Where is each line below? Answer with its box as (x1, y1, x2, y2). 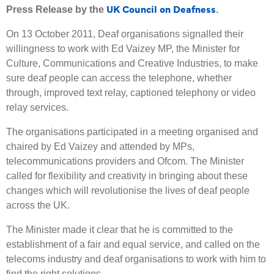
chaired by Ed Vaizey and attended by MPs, (6, 141, 194, 152)
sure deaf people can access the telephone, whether (6, 72, 232, 83)
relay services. (6, 102, 68, 113)
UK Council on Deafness (106, 1, 216, 15)
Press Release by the (6, 4, 106, 15)
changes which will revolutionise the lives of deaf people (6, 185, 250, 196)
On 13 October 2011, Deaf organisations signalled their (6, 28, 243, 39)
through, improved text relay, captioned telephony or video (6, 87, 256, 98)
